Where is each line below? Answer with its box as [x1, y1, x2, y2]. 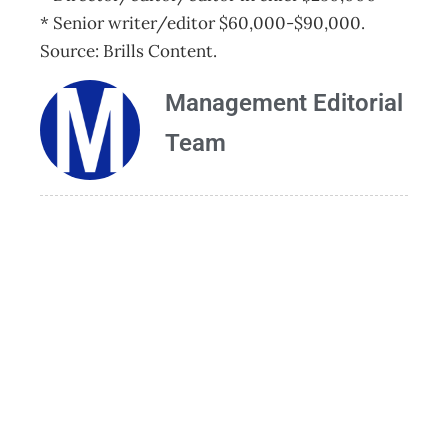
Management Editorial [165, 89, 403, 118]
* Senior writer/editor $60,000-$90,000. [40, 12, 365, 34]
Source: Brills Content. [40, 40, 217, 62]
